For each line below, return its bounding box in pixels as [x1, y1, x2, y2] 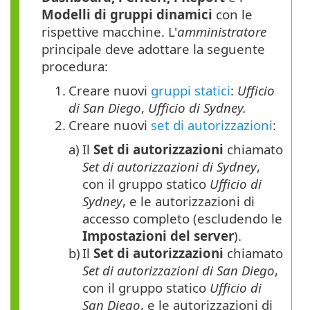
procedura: [42, 57, 108, 75]
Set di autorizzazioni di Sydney [82, 158, 257, 176]
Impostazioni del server [82, 227, 234, 245]
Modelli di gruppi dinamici [42, 6, 212, 24]
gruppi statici [151, 82, 230, 100]
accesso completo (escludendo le [82, 210, 282, 228]
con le [212, 6, 253, 24]
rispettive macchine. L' [42, 23, 177, 41]
